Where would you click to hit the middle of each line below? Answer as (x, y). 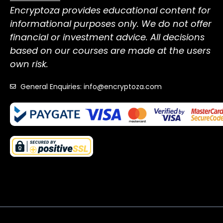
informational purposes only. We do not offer (111, 24)
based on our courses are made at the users (110, 51)
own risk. (29, 64)
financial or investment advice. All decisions (107, 37)
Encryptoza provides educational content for (110, 10)
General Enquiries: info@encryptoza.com (91, 87)
